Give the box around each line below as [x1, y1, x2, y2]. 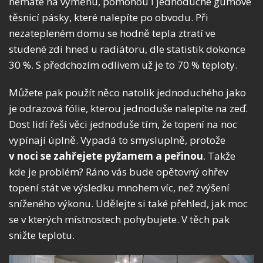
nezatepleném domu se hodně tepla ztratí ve [9, 26, 215, 41]
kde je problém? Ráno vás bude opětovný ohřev [9, 165, 228, 179]
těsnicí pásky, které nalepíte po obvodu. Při [9, 11, 208, 25]
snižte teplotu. [9, 228, 75, 242]
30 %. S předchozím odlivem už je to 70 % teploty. [9, 58, 237, 72]
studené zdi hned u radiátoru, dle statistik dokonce [9, 42, 245, 56]
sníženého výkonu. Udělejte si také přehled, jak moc [9, 197, 248, 211]
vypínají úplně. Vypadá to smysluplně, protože [9, 133, 225, 147]
